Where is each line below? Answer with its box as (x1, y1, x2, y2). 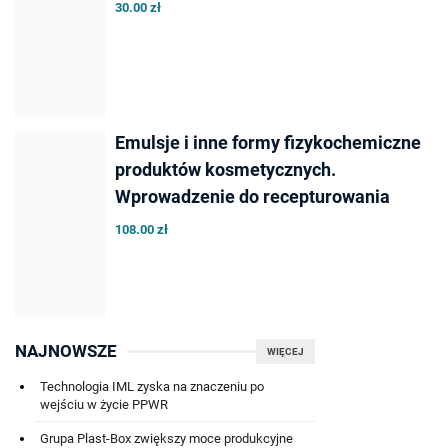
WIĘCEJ (267, 346, 304, 358)
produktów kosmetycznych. (115, 159, 336, 181)
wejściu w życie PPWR (40, 397, 168, 413)
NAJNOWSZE (15, 341, 117, 362)
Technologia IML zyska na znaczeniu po (40, 379, 264, 395)
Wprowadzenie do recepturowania (115, 186, 390, 208)
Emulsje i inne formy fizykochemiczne (115, 132, 421, 154)
